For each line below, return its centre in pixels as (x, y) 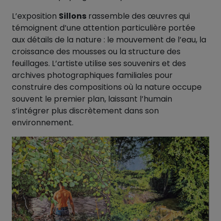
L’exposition (35, 16)
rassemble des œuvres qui (138, 16)
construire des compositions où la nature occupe (107, 87)
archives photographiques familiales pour (92, 75)
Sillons (73, 16)
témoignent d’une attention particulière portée (104, 28)
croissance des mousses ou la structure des (96, 52)
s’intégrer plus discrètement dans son (85, 111)
